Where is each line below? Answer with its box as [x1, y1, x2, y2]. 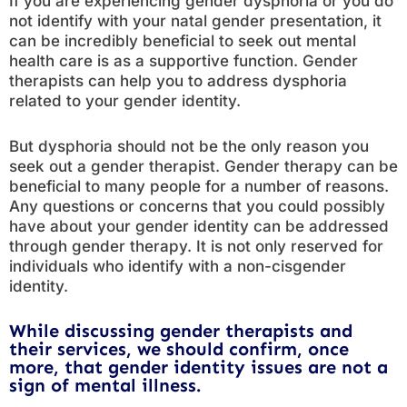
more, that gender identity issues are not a [9, 356, 388, 378]
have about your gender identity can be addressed [9, 217, 389, 235]
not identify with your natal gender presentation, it [9, 12, 382, 30]
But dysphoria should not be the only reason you [9, 137, 369, 155]
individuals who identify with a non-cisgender [9, 257, 346, 275]
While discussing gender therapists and [9, 320, 352, 342]
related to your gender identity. [9, 92, 241, 110]
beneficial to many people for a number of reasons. [9, 177, 389, 195]
